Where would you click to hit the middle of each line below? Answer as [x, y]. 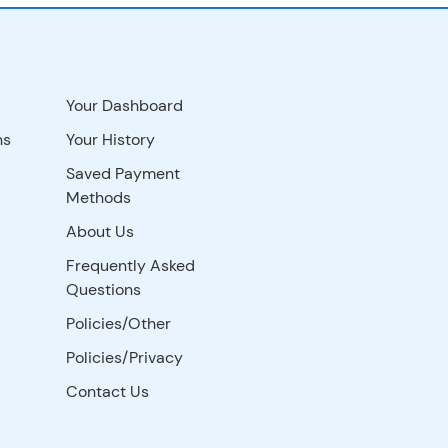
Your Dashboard [125, 105]
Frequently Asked [131, 265]
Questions [104, 289]
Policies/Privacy [125, 357]
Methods [99, 197]
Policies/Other [119, 323]
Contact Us [108, 391]
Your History [111, 139]
